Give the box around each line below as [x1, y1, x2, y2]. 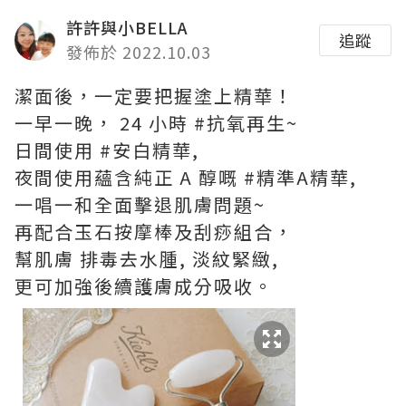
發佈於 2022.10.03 [66, 40, 211, 63]
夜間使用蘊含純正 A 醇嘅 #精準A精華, [14, 164, 362, 190]
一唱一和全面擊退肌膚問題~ [14, 191, 266, 217]
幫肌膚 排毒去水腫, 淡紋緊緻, [14, 246, 285, 272]
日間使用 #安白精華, [14, 137, 205, 163]
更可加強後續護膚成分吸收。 [14, 273, 274, 299]
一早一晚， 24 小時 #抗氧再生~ [14, 110, 298, 136]
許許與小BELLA [66, 15, 188, 39]
